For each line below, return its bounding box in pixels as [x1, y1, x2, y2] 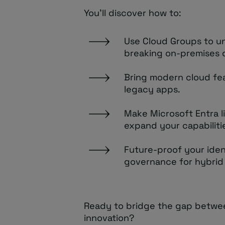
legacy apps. [124, 83, 180, 95]
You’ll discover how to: [84, 7, 181, 19]
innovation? [84, 212, 134, 223]
